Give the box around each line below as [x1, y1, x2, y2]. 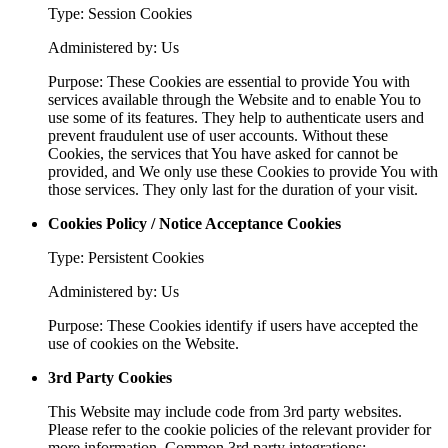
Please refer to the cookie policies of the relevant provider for [48, 420, 431, 438]
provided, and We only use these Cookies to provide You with [48, 162, 438, 180]
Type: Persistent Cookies [48, 248, 204, 266]
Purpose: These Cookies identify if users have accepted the [48, 316, 418, 334]
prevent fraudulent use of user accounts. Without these [48, 126, 388, 144]
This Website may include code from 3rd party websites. [48, 402, 402, 420]
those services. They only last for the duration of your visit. [48, 180, 418, 198]
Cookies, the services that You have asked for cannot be [48, 144, 398, 162]
